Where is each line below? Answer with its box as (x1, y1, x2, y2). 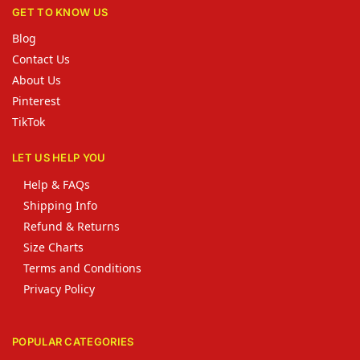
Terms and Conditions (23, 260, 141, 276)
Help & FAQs (23, 176, 90, 192)
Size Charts (23, 239, 84, 255)
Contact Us (12, 51, 70, 67)
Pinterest (12, 93, 60, 109)
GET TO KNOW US (12, 5, 108, 18)
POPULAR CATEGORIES (12, 334, 134, 348)
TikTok (12, 114, 45, 130)
